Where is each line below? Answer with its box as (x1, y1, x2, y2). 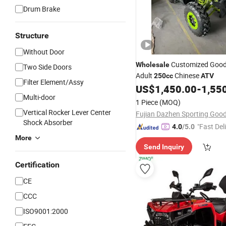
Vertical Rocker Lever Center (23, 107, 111, 117)
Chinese (173, 71, 201, 80)
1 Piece (136, 97, 158, 107)
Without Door (23, 47, 65, 56)
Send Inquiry (144, 143, 184, 151)
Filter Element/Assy (23, 77, 84, 87)
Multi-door (23, 92, 55, 102)
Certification (15, 160, 60, 169)
